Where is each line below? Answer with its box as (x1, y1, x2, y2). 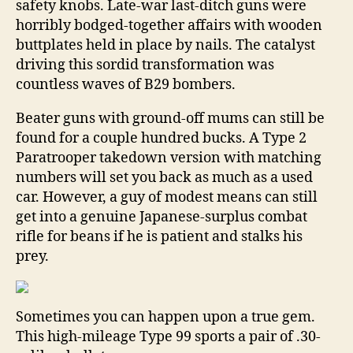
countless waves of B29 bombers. (16, 76, 236, 94)
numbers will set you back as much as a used (16, 169, 313, 187)
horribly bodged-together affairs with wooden (16, 17, 322, 35)
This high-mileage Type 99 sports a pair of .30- (16, 328, 321, 346)
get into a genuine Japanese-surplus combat (16, 208, 307, 226)
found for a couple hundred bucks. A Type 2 (16, 129, 307, 147)
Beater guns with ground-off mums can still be (16, 110, 325, 128)
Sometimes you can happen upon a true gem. (16, 308, 315, 326)
